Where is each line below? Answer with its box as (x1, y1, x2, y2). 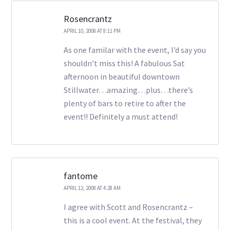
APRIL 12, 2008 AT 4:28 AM (63, 184, 121, 191)
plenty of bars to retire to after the (63, 98, 186, 108)
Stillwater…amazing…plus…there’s (63, 84, 193, 95)
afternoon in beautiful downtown (63, 71, 180, 82)
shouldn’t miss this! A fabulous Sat (63, 57, 185, 68)
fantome (63, 169, 98, 182)
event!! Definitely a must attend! (63, 111, 178, 122)
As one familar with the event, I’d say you (63, 44, 206, 55)
